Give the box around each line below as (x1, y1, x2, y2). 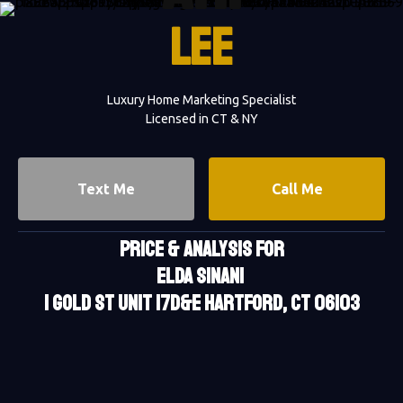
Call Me (271, 180, 323, 197)
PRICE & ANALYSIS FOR (119, 235, 284, 263)
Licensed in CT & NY (145, 111, 258, 126)
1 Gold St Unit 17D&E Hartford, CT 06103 (43, 289, 360, 317)
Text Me (77, 180, 135, 197)
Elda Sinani (156, 262, 247, 290)
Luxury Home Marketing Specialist (107, 92, 296, 107)
